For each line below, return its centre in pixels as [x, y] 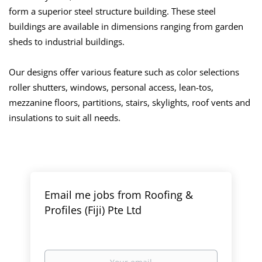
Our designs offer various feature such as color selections [124, 72]
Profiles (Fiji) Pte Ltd [93, 210]
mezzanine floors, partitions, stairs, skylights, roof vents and [130, 102]
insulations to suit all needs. [65, 118]
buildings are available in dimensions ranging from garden [126, 26]
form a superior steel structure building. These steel [112, 11]
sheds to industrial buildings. [67, 42]
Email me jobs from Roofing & [119, 195]
